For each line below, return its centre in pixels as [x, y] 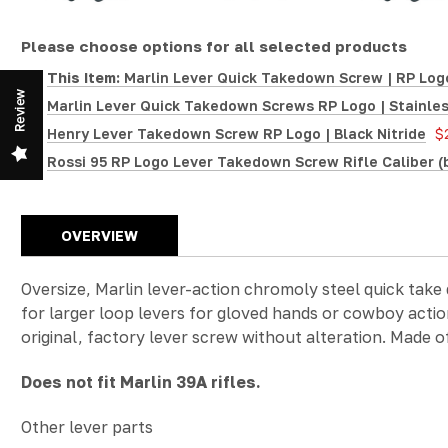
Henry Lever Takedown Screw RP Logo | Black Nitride [236, 133]
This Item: [83, 77]
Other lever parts [89, 427]
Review [20, 111]
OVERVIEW [99, 235]
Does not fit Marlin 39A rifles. [141, 382]
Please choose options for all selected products [214, 46]
